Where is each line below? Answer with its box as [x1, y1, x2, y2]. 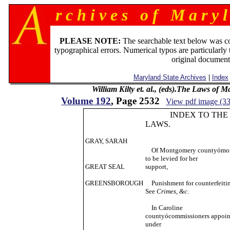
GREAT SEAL [85, 163, 125, 170]
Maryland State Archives [133, 73, 206, 81]
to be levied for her [145, 155, 198, 162]
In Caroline [145, 204, 183, 212]
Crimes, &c [156, 187, 187, 195]
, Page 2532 [111, 95, 160, 106]
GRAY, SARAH [85, 137, 127, 145]
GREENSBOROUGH [85, 179, 143, 187]
